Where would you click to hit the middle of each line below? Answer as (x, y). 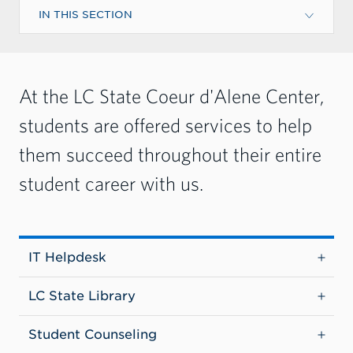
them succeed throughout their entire (170, 154)
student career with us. (116, 184)
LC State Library (82, 296)
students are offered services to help (165, 125)
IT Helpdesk (67, 258)
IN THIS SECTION (85, 15)
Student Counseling (93, 335)
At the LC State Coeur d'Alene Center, (171, 96)
